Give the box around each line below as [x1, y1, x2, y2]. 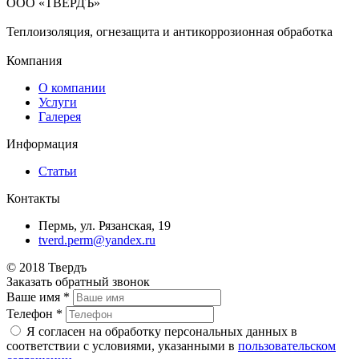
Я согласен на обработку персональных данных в [23, 325, 297, 339]
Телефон [6, 307, 56, 321]
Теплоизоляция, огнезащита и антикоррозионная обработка [6, 25, 333, 39]
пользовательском [238, 339, 336, 353]
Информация [6, 137, 78, 151]
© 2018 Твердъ [6, 260, 87, 275]
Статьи [38, 164, 77, 179]
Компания [6, 54, 62, 68]
